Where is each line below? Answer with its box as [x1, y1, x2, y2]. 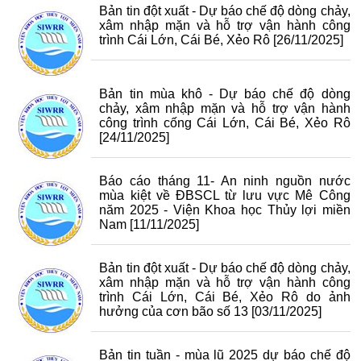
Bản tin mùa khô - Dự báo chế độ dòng [99, 87, 351, 101]
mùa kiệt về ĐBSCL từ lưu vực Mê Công [99, 189, 351, 202]
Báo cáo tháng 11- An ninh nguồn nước [99, 174, 351, 188]
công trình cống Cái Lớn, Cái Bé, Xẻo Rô [99, 116, 351, 130]
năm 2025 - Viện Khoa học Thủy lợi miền [99, 203, 351, 217]
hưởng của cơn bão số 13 [99, 305, 249, 318]
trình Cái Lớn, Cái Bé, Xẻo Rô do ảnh [99, 290, 351, 304]
